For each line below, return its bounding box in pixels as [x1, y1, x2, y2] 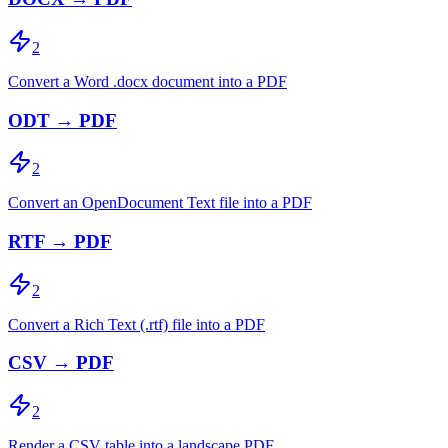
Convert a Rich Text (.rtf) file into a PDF [8, 315, 265, 333]
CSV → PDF [8, 352, 114, 374]
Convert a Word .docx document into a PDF [8, 72, 287, 90]
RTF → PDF [8, 230, 112, 252]
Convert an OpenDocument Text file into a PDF [8, 194, 312, 212]
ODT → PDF [8, 109, 117, 131]
